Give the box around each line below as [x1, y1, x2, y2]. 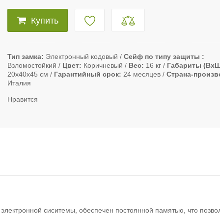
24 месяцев [123, 70, 161, 79]
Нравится [7, 95, 38, 104]
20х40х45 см [7, 70, 48, 79]
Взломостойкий [7, 61, 56, 70]
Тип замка [7, 53, 41, 61]
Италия [7, 79, 31, 87]
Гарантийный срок [54, 70, 119, 79]
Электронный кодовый [46, 53, 118, 61]
